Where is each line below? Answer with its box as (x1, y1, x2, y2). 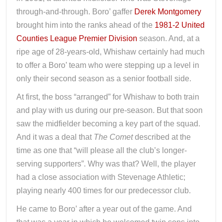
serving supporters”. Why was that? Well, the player (16, 160, 196, 168)
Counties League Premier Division (16, 34, 137, 43)
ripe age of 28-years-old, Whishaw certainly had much (16, 48, 205, 56)
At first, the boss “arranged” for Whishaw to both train (16, 93, 199, 101)
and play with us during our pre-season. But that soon (16, 106, 203, 114)
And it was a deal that (16, 133, 94, 141)
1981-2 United (155, 21, 205, 29)
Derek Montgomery (134, 7, 201, 16)
